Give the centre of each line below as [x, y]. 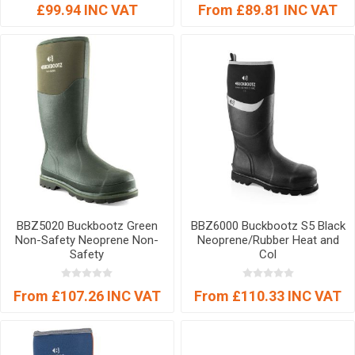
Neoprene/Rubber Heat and [268, 240]
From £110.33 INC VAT [268, 296]
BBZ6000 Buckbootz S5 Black [268, 226]
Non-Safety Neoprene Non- [87, 240]
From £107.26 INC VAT [87, 296]
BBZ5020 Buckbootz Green [87, 226]
